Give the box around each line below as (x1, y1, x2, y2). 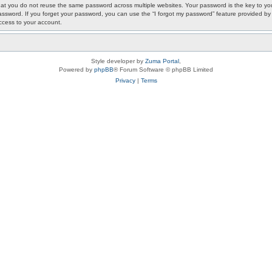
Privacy (115, 77, 135, 84)
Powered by (59, 66, 94, 73)
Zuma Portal (145, 58, 179, 64)
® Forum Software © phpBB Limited (114, 66, 213, 73)
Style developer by (91, 58, 145, 64)
